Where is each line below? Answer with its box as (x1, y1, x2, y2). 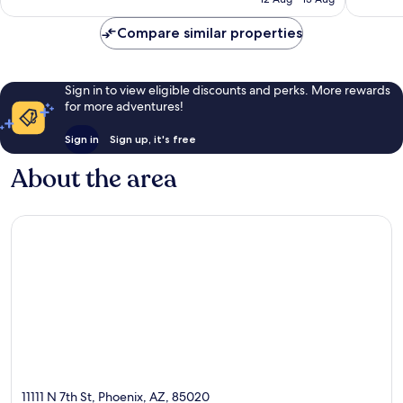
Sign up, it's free (109, 131, 196, 146)
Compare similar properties (117, 23, 302, 41)
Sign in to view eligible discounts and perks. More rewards (64, 81, 390, 98)
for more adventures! (64, 97, 184, 114)
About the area (11, 161, 177, 196)
